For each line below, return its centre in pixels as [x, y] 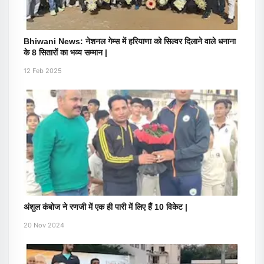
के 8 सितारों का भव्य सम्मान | [65, 52]
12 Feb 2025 [43, 71]
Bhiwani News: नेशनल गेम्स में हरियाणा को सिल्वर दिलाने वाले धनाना [130, 41]
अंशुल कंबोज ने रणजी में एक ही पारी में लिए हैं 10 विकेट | [105, 207]
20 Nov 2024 [44, 225]
